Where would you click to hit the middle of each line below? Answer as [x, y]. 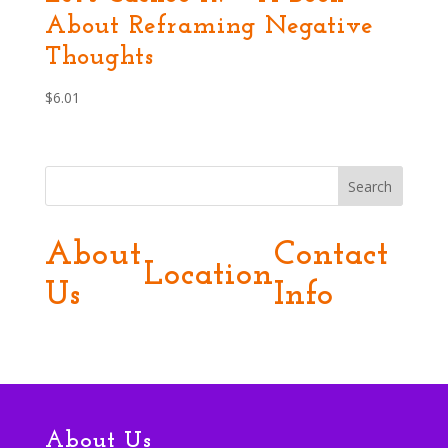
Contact [332, 256]
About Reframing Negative [209, 27]
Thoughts [99, 58]
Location [209, 276]
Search [370, 187]
